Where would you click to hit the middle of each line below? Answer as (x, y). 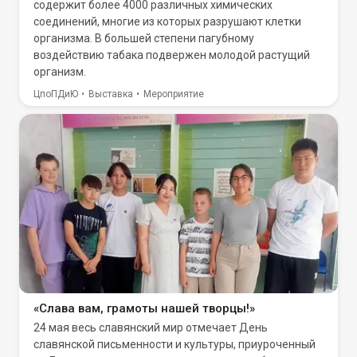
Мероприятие (174, 94)
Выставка (111, 94)
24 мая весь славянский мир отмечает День (151, 328)
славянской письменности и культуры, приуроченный (175, 344)
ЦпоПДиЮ (56, 94)
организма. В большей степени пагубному (144, 38)
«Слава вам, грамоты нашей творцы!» (144, 308)
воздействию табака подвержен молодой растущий (172, 55)
